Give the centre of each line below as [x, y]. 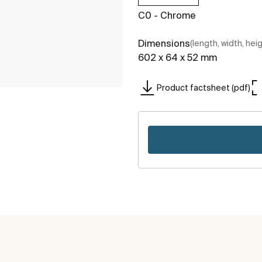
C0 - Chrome [167, 15]
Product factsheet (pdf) [204, 87]
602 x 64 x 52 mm [177, 58]
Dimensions [164, 44]
